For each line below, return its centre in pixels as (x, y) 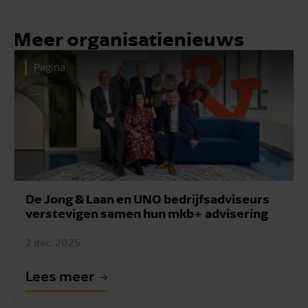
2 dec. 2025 (53, 243)
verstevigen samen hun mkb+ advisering (147, 213)
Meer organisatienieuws (129, 39)
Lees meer (60, 276)
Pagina (49, 68)
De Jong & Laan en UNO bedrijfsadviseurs (147, 199)
